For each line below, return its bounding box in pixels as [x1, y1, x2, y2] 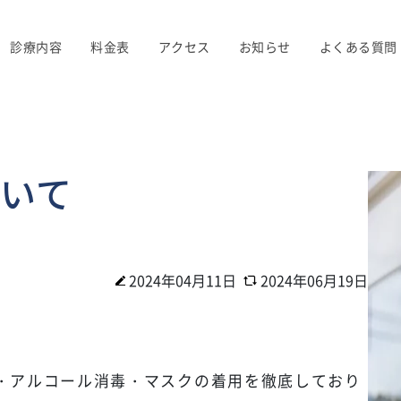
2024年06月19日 [260, 269, 369, 291]
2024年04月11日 [129, 269, 237, 291]
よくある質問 [319, 38, 397, 55]
